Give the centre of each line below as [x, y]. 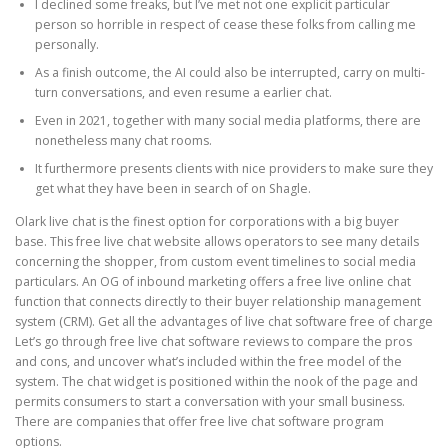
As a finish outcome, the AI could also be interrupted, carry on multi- [230, 72]
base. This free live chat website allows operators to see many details [217, 241]
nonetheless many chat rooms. [123, 140]
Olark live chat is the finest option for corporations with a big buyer [207, 221]
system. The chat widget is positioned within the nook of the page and [216, 381]
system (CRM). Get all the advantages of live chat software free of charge [224, 321]
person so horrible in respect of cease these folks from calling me [225, 24]
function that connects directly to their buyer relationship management [218, 301]
